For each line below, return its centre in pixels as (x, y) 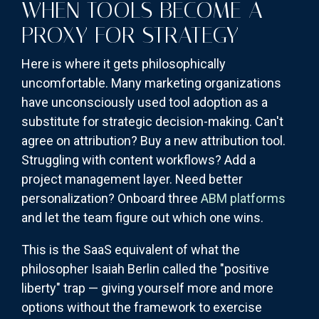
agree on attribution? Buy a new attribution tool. (153, 141)
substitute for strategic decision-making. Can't (152, 122)
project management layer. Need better (132, 179)
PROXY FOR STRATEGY (130, 35)
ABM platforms (243, 199)
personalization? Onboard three (111, 199)
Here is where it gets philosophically (124, 64)
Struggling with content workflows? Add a (138, 160)
